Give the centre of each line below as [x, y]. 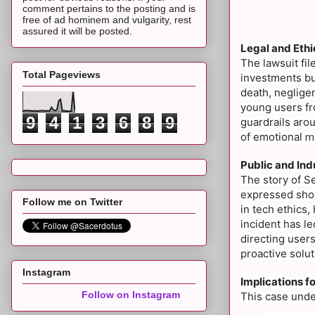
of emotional [273, 136]
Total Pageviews [62, 74]
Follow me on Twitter [72, 201]
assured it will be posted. [77, 31]
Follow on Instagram [131, 295]
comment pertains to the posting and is [109, 9]
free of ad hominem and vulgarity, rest [107, 20]
